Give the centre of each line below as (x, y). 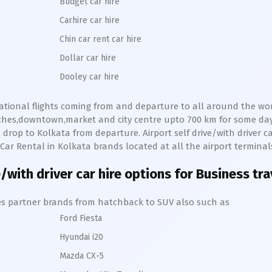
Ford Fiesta (81, 218)
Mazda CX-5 (82, 256)
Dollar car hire (88, 58)
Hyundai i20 (81, 237)
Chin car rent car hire (100, 39)
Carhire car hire (90, 20)
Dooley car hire (89, 77)
